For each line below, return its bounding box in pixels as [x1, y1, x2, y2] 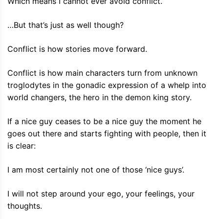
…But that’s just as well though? [7, 20, 124, 30]
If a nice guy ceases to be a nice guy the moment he [7, 116, 201, 127]
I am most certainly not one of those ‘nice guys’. [7, 165, 184, 175]
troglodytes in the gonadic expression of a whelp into [7, 80, 206, 90]
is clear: [7, 141, 36, 151]
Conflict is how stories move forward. [7, 44, 147, 54]
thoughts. [7, 201, 42, 211]
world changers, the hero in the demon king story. [7, 92, 192, 103]
